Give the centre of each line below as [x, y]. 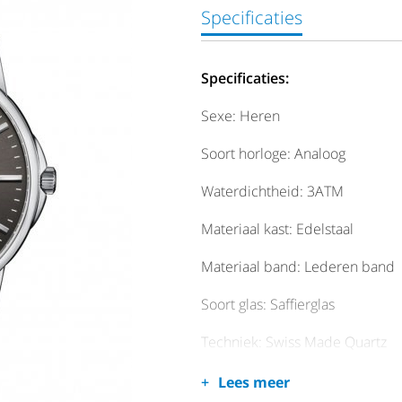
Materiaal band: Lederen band [298, 267]
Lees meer [254, 382]
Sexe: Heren [240, 116]
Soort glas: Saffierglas [268, 304]
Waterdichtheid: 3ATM [272, 191]
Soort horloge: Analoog [273, 153]
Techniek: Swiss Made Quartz [294, 342]
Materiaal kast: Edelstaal [277, 229]
